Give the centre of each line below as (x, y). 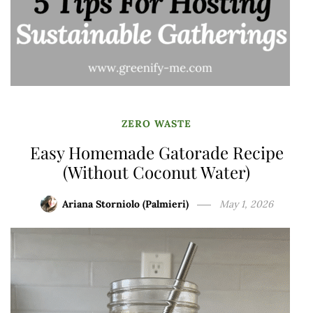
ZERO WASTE (156, 124)
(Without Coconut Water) (156, 172)
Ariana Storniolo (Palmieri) (125, 204)
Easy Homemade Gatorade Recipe (156, 153)
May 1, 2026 (246, 204)
